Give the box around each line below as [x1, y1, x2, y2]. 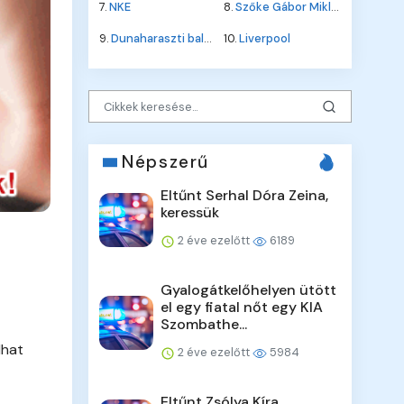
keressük [161, 203, 220, 223]
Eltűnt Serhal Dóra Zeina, [161, 186, 329, 206]
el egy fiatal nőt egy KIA [161, 298, 324, 317]
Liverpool [239, 31, 290, 47]
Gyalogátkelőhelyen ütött [161, 280, 337, 300]
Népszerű [122, 151, 209, 174]
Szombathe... [161, 315, 248, 335]
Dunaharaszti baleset [111, 31, 205, 47]
